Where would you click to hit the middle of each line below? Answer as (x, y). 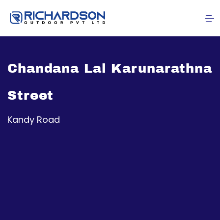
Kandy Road (34, 120)
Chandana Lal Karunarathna (110, 68)
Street (31, 95)
